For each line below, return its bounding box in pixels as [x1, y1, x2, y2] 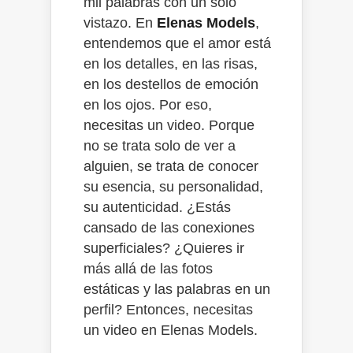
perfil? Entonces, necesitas [84, 301, 253, 318]
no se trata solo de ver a [84, 137, 236, 154]
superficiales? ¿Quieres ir [84, 240, 244, 256]
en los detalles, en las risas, [84, 55, 258, 72]
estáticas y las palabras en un [84, 281, 270, 297]
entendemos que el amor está [84, 35, 271, 51]
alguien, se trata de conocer [84, 158, 258, 174]
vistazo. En [84, 14, 157, 31]
